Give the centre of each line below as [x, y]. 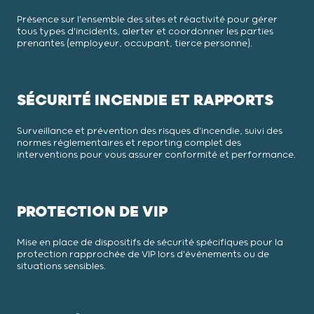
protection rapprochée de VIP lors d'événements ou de [143, 254]
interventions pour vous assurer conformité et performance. [156, 155]
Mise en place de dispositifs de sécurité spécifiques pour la [150, 243]
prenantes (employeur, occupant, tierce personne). [135, 43]
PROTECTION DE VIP [92, 212]
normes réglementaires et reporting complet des [129, 143]
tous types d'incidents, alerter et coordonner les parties [145, 32]
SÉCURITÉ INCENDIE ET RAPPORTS [145, 100]
